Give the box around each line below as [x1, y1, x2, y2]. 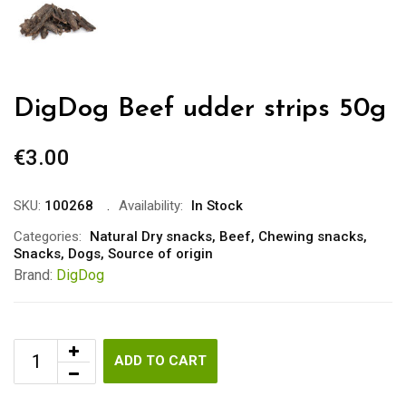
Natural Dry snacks [90, 227, 212, 245]
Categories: [14, 227, 82, 245]
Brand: [14, 266, 56, 284]
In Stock [191, 197, 243, 214]
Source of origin [108, 245, 213, 262]
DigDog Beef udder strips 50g [14, 94, 386, 123]
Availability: [119, 197, 183, 214]
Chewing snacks [258, 227, 363, 245]
